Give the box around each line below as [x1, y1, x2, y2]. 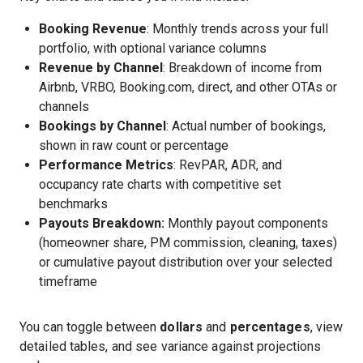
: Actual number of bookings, [166, 118, 326, 134]
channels [39, 99, 89, 114]
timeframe [39, 274, 97, 289]
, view [310, 319, 344, 335]
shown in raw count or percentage [39, 138, 228, 153]
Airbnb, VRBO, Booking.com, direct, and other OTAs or [39, 79, 337, 95]
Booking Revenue [39, 21, 147, 36]
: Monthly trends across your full [147, 21, 328, 36]
